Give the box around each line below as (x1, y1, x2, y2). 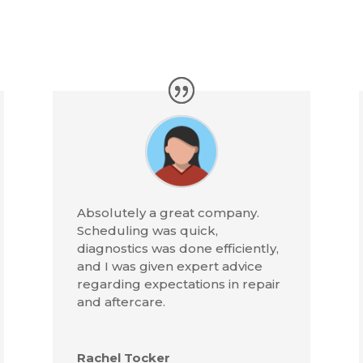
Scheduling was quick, (76, 222, 218, 238)
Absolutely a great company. (76, 204, 259, 220)
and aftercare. (76, 293, 165, 310)
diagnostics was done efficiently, (76, 240, 279, 256)
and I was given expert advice (76, 258, 263, 274)
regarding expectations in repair (76, 275, 280, 292)
